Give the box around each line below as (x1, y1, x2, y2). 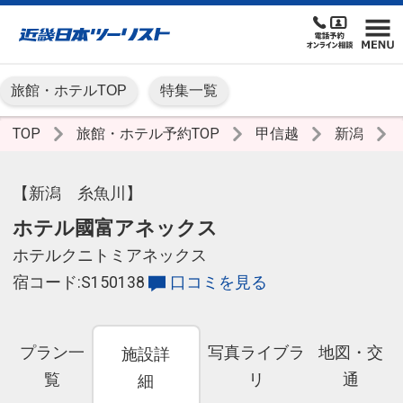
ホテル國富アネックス (13, 216, 218, 240)
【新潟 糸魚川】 (13, 184, 142, 203)
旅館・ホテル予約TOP (76, 125, 223, 143)
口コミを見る (169, 273, 267, 292)
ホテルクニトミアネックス (13, 246, 207, 265)
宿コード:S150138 (13, 273, 145, 292)
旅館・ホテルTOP (11, 83, 127, 99)
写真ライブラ (207, 344, 305, 363)
